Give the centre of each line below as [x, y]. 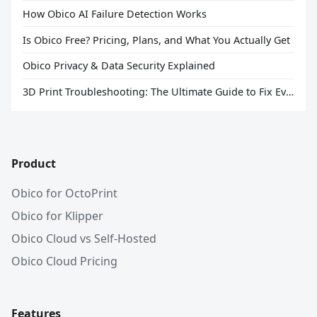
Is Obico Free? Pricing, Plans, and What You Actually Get [156, 40]
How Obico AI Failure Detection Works [115, 13]
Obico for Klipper [57, 216]
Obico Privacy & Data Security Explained [119, 66]
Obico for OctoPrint [64, 194]
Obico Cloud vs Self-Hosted [84, 239]
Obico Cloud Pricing [64, 261]
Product [34, 164]
